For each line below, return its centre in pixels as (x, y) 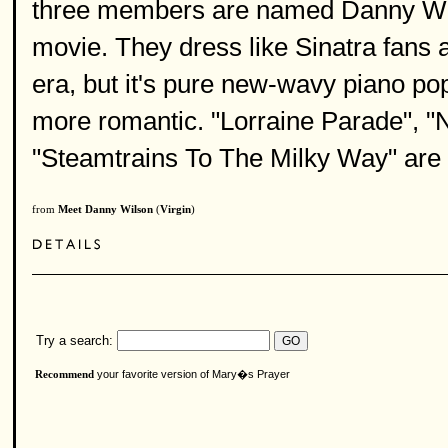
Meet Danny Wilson (105, 209)
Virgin (175, 209)
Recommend (64, 374)
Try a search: (72, 340)
